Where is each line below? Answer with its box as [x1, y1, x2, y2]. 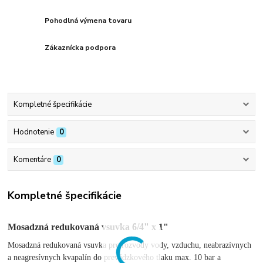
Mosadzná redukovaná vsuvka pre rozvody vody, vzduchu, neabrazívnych [8, 241, 252, 250]
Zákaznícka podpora [45, 42, 116, 52]
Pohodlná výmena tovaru [45, 16, 132, 26]
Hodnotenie [13, 127, 54, 138]
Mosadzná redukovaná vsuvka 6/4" [8, 222, 150, 232]
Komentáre [13, 154, 51, 166]
